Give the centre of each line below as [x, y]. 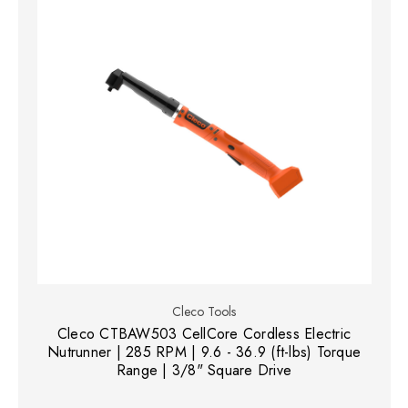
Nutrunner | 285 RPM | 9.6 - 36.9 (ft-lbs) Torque [204, 352]
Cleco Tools [204, 311]
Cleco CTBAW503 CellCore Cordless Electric [204, 333]
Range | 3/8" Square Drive [204, 370]
